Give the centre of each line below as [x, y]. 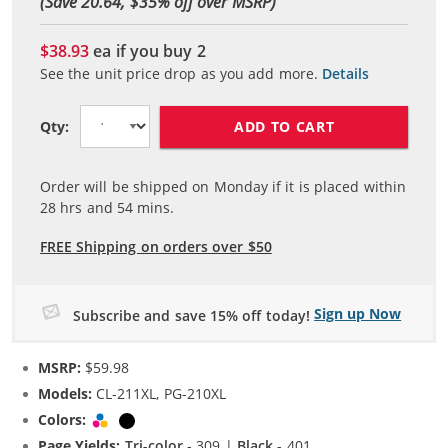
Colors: [62, 419]
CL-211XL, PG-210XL [159, 393]
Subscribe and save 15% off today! [191, 315]
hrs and [87, 208]
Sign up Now [358, 314]
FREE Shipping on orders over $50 [156, 247]
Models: [65, 393]
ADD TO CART [284, 126]
